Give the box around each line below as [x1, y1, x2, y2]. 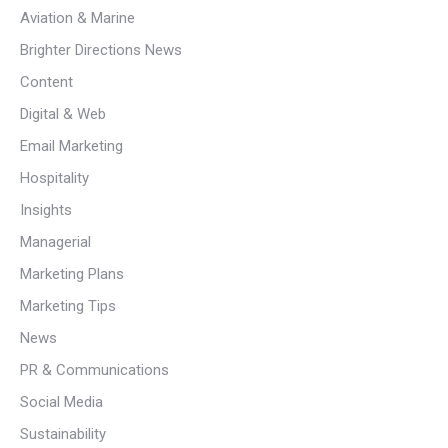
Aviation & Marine [20, 9, 135, 27]
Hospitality [20, 169, 89, 187]
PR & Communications [20, 361, 169, 379]
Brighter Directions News [20, 41, 182, 59]
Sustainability [20, 425, 106, 443]
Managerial [20, 233, 91, 251]
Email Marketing [20, 137, 123, 155]
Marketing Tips [20, 297, 116, 315]
